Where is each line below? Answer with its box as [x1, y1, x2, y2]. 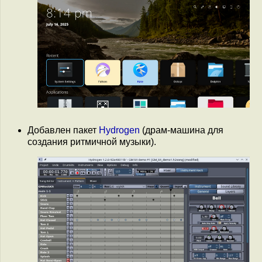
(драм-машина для [140, 125, 223, 135]
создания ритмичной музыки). [27, 136, 156, 147]
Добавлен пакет [27, 125, 99, 135]
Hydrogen [99, 125, 140, 135]
